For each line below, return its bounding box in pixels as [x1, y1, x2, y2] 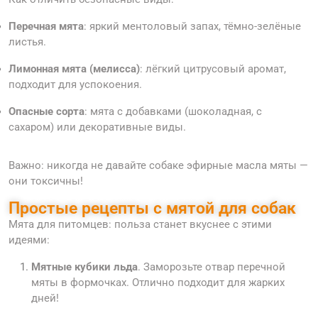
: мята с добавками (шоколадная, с [84, 105, 262, 119]
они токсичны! [9, 175, 83, 188]
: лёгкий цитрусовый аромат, [140, 62, 286, 76]
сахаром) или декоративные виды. [9, 121, 186, 134]
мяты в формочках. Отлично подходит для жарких [31, 276, 285, 290]
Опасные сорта [9, 105, 84, 119]
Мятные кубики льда [31, 261, 138, 274]
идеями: [9, 234, 50, 247]
